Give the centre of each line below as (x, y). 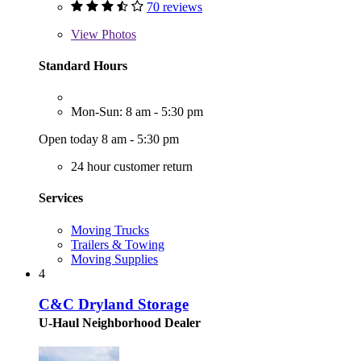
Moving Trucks (110, 230)
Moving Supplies (114, 259)
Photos (117, 34)
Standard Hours (83, 65)
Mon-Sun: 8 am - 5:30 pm (137, 112)
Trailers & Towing (118, 244)
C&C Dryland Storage (114, 305)
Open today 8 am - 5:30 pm (109, 139)
